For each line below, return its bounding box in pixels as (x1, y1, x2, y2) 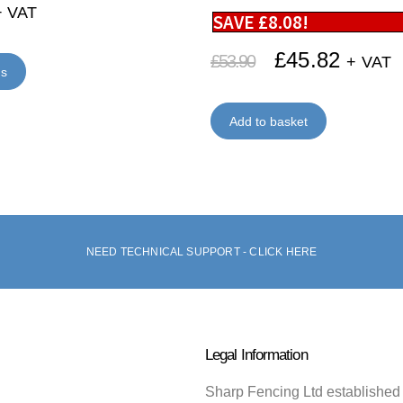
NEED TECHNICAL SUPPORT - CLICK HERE (85, 245, 318, 258)
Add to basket (228, 113, 308, 129)
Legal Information (204, 345, 308, 363)
